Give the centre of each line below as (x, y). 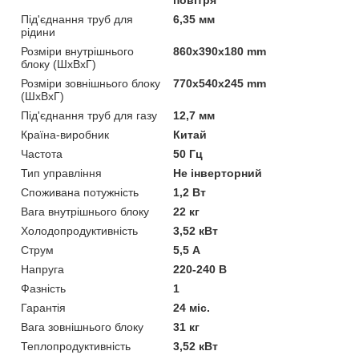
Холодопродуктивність (79, 230)
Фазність (43, 288)
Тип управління (61, 173)
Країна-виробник (65, 134)
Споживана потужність (80, 192)
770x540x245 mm (220, 83)
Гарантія (43, 307)
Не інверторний (218, 173)
